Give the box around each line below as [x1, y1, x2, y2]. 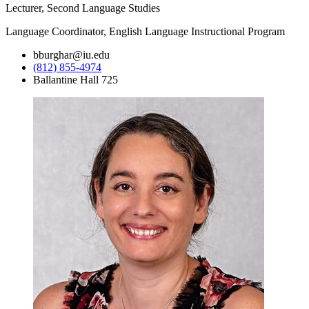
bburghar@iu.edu [33, 48, 110, 61]
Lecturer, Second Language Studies [6, 1, 160, 14]
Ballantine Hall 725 [33, 73, 118, 86]
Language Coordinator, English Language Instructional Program [6, 25, 285, 37]
